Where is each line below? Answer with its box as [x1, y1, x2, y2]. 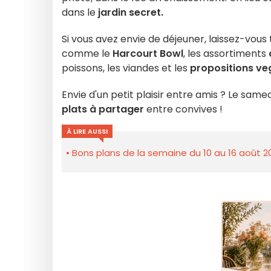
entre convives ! [144, 102, 225, 116]
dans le [62, 5, 96, 19]
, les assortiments [183, 47, 269, 60]
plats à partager [62, 102, 144, 116]
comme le [62, 47, 113, 60]
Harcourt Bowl [113, 47, 183, 60]
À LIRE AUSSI [67, 126, 108, 136]
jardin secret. [96, 5, 163, 19]
